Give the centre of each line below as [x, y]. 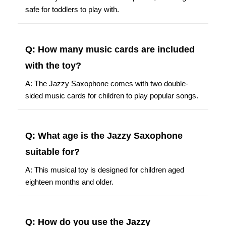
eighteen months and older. [69, 182]
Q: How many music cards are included [110, 49]
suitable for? [52, 152]
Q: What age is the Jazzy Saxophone [104, 135]
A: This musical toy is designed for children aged [105, 169]
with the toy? [53, 65]
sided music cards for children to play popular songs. [112, 95]
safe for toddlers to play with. [72, 9]
